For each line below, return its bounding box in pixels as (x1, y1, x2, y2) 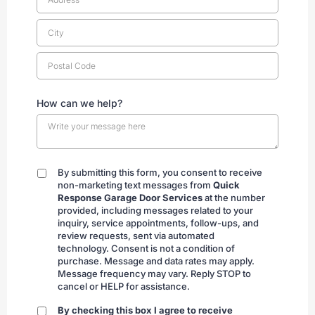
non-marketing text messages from (58, 179, 213, 191)
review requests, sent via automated (58, 230, 214, 242)
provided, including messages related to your (58, 205, 253, 217)
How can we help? (37, 96, 122, 109)
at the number (202, 192, 265, 204)
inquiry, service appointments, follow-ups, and (58, 217, 259, 229)
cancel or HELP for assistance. (58, 281, 190, 292)
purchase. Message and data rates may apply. (58, 255, 255, 267)
